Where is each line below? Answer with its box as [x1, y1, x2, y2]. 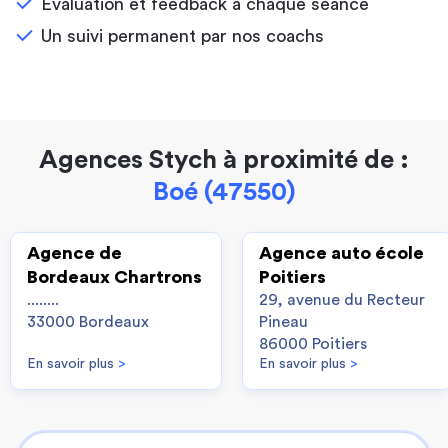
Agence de [27, 244, 122, 262]
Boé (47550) [152, 179, 296, 205]
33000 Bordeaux [27, 314, 149, 330]
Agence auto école [259, 244, 424, 262]
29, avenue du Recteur [259, 292, 425, 308]
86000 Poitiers [259, 336, 367, 352]
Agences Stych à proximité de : [39, 147, 409, 173]
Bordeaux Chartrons [27, 268, 202, 286]
